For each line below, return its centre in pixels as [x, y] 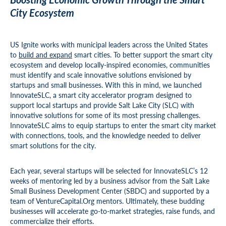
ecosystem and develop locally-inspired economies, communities [110, 65]
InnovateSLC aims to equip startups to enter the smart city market [113, 125]
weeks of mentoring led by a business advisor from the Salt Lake [110, 181]
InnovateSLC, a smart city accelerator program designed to [101, 95]
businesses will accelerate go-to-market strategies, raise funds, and [112, 211]
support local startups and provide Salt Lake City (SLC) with [102, 105]
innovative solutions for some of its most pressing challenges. [105, 115]
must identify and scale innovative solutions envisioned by [101, 75]
